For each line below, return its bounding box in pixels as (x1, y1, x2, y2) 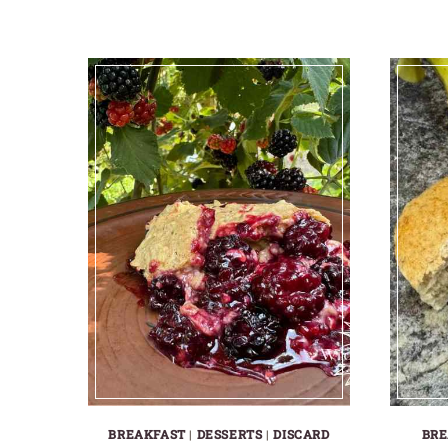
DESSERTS (196, 426, 263, 443)
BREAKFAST (108, 426, 186, 443)
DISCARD (273, 426, 330, 443)
